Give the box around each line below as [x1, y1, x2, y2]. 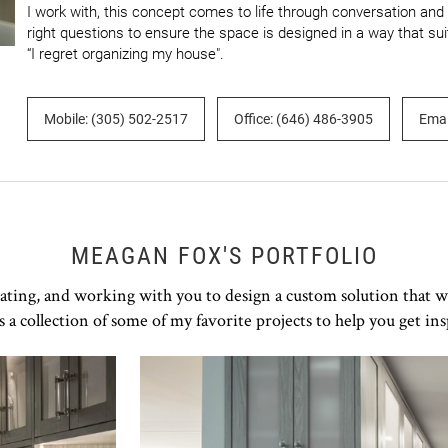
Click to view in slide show [139, 356, 317, 374]
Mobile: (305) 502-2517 [44, 111, 188, 127]
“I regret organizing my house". [27, 45, 224, 63]
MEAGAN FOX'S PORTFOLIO [70, 242, 378, 270]
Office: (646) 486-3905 [234, 111, 373, 127]
